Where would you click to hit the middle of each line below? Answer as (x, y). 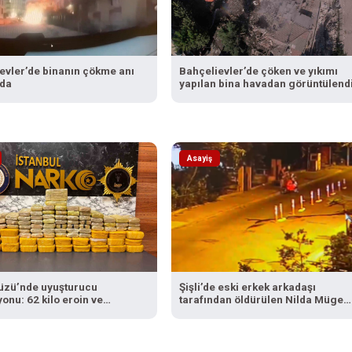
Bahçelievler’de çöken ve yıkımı (258, 70)
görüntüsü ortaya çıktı (234, 324)
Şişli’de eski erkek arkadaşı (247, 286)
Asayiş (199, 158)
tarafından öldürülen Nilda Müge (261, 299)
